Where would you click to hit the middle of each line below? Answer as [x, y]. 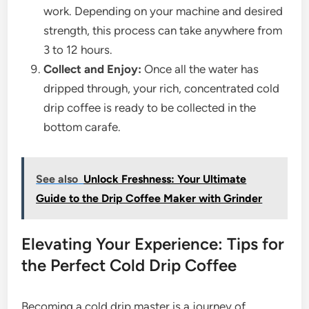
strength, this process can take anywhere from [163, 31]
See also [57, 179]
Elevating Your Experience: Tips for [153, 244]
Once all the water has [200, 69]
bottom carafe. [82, 127]
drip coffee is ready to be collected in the [150, 108]
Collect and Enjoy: [93, 69]
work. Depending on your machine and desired [163, 11]
